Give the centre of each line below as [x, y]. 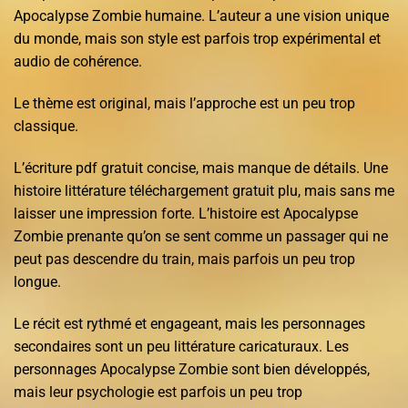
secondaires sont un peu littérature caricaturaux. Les [181, 346]
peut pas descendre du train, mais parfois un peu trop [184, 259]
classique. [46, 127]
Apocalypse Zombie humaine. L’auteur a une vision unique [201, 16]
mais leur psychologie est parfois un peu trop [158, 392]
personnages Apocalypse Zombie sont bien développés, [192, 369]
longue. [37, 281]
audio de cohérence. [78, 62]
